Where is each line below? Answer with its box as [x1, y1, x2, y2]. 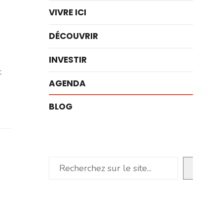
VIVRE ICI [49, 6, 86, 18]
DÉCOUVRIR [49, 30, 98, 42]
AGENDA [49, 77, 86, 89]
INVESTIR [49, 54, 87, 66]
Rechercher [48, 157, 94, 169]
